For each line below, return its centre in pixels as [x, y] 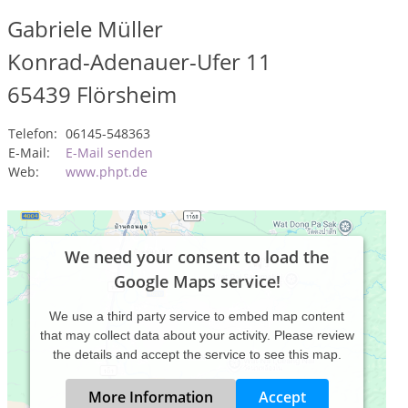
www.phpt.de [107, 172]
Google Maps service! [197, 281]
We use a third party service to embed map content [197, 316]
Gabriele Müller [85, 29]
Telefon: [33, 133]
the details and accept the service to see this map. [197, 354]
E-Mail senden [109, 153]
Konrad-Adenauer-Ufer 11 [139, 61]
